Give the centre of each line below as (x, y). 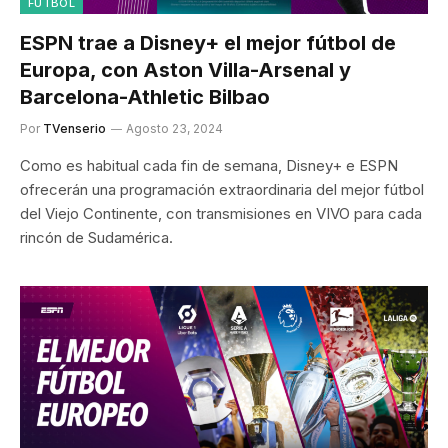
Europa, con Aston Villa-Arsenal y (185, 70)
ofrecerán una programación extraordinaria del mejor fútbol (222, 189)
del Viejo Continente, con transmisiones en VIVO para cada (221, 213)
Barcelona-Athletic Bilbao (145, 97)
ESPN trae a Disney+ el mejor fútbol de (208, 43)
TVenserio (74, 128)
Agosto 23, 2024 (174, 128)
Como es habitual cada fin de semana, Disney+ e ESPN (209, 165)
